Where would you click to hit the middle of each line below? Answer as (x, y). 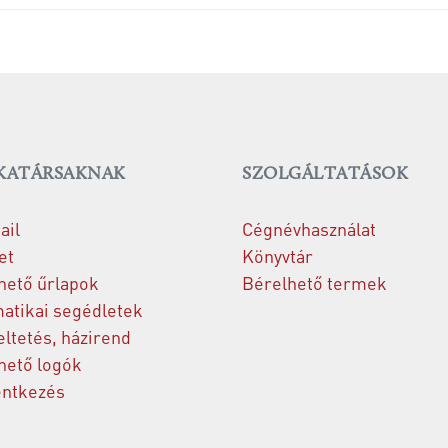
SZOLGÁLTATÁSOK (325, 174)
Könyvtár (277, 255)
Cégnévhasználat (309, 228)
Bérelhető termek (314, 282)
